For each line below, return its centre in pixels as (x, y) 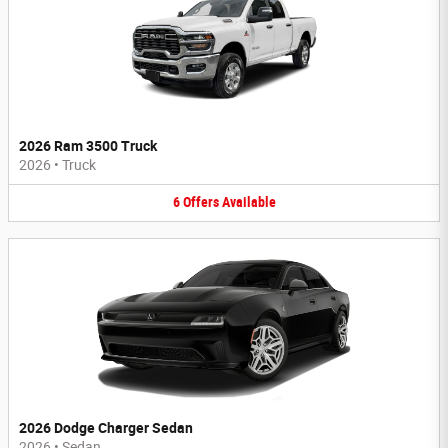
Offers (200, 202)
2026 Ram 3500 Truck (88, 146)
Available (248, 202)
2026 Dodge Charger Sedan (106, 427)
